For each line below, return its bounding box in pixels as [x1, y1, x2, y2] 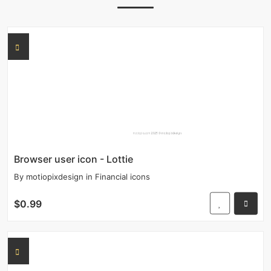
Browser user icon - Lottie [14, 152, 133, 165]
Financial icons [95, 171, 150, 181]
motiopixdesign [26, 171, 83, 181]
